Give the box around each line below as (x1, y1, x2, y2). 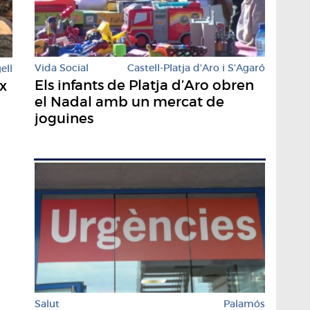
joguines (35, 110, 93, 127)
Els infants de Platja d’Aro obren (35, 77, 254, 94)
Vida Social (35, 62, 89, 75)
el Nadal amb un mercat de (35, 93, 224, 111)
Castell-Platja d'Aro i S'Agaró (127, 62, 265, 75)
